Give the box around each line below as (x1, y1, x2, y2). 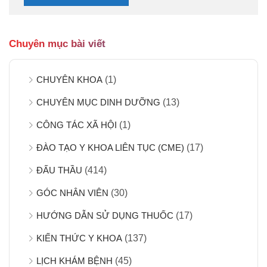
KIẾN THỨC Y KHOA (36, 233, 122, 244)
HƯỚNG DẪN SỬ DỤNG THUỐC (36, 210, 173, 221)
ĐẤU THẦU (36, 165, 82, 176)
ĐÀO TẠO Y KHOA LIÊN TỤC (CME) (36, 142, 184, 153)
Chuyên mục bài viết (9, 38, 105, 50)
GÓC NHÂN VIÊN (36, 188, 108, 198)
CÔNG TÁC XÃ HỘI (36, 120, 117, 131)
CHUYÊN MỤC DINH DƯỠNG (36, 97, 160, 108)
